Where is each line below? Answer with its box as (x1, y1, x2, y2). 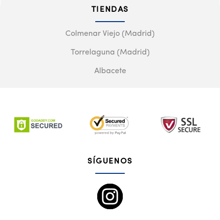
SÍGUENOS (87, 157, 133, 165)
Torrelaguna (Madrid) (70, 48, 150, 56)
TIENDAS (91, 5, 129, 14)
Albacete (94, 67, 126, 75)
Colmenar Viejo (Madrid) (65, 29, 155, 38)
